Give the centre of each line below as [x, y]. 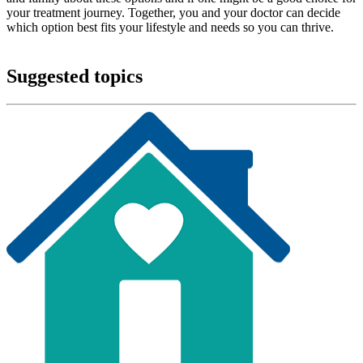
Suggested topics [75, 76]
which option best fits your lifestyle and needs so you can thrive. [170, 27]
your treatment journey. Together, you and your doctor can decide [173, 12]
